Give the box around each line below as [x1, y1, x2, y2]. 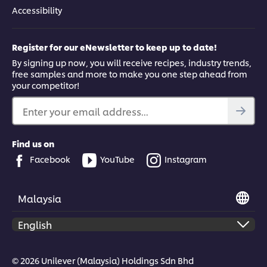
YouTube [100, 153, 135, 165]
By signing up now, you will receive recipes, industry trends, [12, 57, 252, 69]
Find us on [12, 138, 54, 150]
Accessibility [12, 4, 62, 16]
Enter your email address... [23, 104, 148, 119]
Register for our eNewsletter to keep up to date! [12, 41, 217, 53]
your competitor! [12, 79, 80, 91]
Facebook [30, 153, 70, 165]
